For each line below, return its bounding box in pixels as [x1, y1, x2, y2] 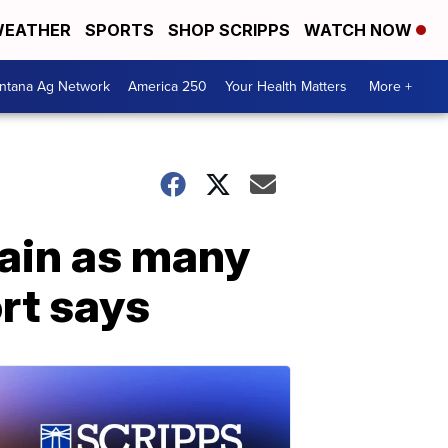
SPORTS [85, 20, 154, 40]
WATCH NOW [304, 20, 416, 40]
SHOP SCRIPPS [168, 20, 290, 40]
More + [369, 76, 412, 97]
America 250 [128, 76, 207, 97]
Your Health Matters [225, 76, 347, 97]
